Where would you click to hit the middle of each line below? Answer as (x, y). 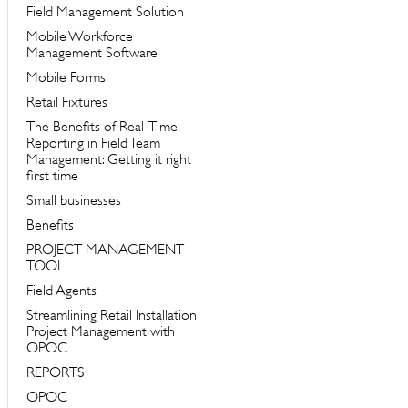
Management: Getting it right (108, 159)
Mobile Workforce (79, 36)
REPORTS (55, 372)
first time (52, 176)
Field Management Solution (105, 12)
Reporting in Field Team (93, 143)
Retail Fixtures (66, 102)
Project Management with (100, 331)
